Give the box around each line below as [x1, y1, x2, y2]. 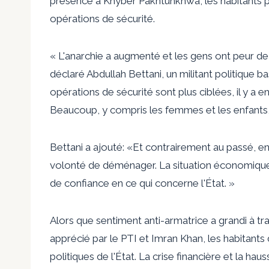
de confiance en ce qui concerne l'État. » [50, 177, 235, 189]
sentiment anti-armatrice [96, 214, 208, 226]
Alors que [50, 214, 96, 226]
